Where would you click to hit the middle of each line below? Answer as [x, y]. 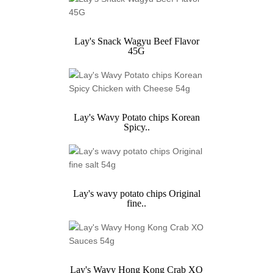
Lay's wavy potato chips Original [136, 194]
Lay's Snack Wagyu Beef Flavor [136, 41]
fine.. [136, 204]
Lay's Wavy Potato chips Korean [136, 118]
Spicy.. [136, 127]
